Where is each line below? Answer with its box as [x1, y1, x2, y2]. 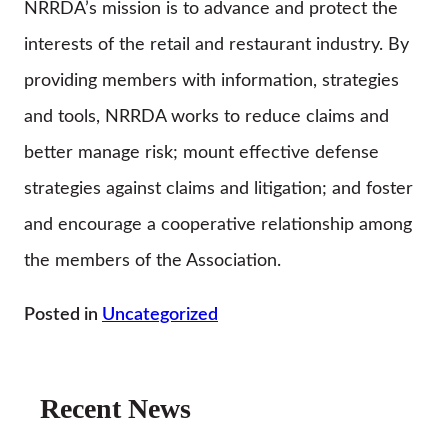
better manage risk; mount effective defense [24, 143, 379, 162]
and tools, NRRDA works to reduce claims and [24, 107, 389, 126]
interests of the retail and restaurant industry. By [24, 35, 409, 54]
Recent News [40, 393, 191, 425]
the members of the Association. [24, 251, 281, 270]
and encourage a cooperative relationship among [24, 215, 412, 234]
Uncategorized [102, 305, 218, 324]
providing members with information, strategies [24, 71, 399, 90]
